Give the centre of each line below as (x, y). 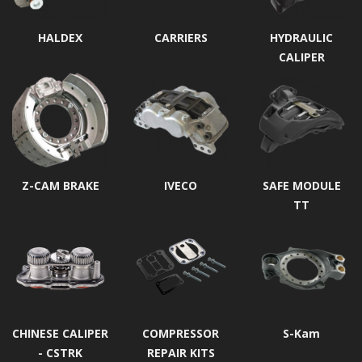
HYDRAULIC (302, 37)
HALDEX (61, 37)
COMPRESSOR (181, 334)
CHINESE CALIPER (61, 334)
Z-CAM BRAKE (60, 186)
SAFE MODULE (301, 186)
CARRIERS (181, 37)
